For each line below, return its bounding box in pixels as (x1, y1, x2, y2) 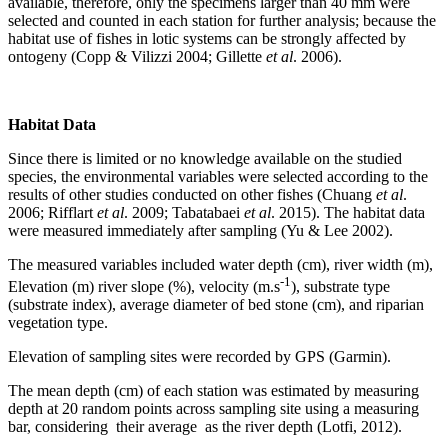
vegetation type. (8, 314, 108, 332)
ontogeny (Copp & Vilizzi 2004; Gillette (8, 47, 266, 65)
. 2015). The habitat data (271, 203, 425, 221)
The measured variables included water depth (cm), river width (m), (8, 255, 433, 273)
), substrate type (291, 278, 390, 296)
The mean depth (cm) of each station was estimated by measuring (8, 382, 419, 400)
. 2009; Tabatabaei (124, 203, 244, 221)
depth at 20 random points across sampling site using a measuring (8, 400, 419, 418)
